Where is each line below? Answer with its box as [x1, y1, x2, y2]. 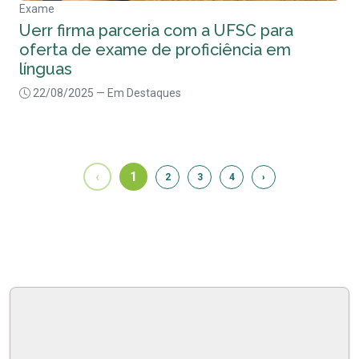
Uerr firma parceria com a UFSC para [19, 21, 293, 41]
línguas [19, 59, 72, 79]
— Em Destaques [96, 87, 181, 100]
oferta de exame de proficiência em [19, 40, 291, 60]
